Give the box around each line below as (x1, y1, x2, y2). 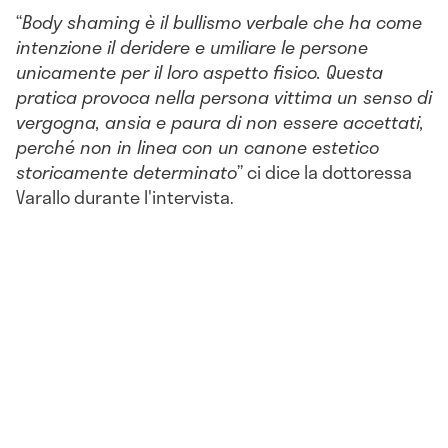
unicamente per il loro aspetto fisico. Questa (16, 57, 383, 86)
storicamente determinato (16, 157, 237, 186)
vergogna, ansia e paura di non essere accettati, (16, 107, 424, 136)
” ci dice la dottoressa (237, 157, 412, 186)
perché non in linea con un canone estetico (16, 132, 379, 161)
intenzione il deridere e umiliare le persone (16, 32, 368, 61)
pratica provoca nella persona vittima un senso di (16, 82, 432, 111)
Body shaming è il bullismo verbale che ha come (22, 7, 422, 36)
